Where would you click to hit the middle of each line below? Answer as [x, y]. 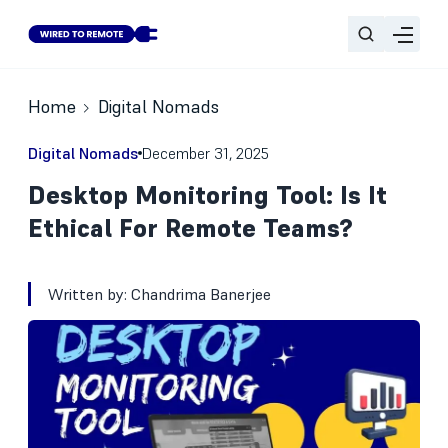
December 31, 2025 [205, 153]
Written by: [89, 294]
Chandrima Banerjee [201, 294]
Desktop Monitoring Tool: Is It [207, 195]
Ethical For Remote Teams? [190, 228]
